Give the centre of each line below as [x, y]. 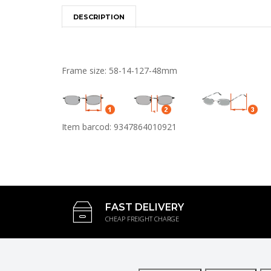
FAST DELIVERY [145, 207]
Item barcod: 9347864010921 [119, 127]
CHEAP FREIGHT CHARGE [142, 219]
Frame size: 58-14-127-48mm [119, 70]
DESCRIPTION [99, 17]
